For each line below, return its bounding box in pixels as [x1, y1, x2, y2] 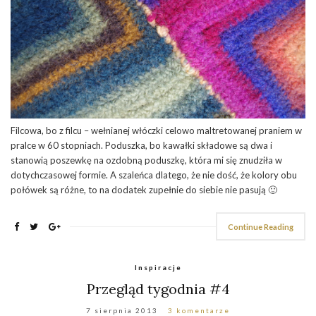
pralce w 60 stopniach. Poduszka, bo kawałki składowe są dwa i [11, 139, 272, 151]
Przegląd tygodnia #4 [86, 279, 230, 298]
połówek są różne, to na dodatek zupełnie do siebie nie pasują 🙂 [11, 183, 277, 195]
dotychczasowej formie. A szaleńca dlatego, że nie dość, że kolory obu [11, 169, 297, 181]
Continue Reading [228, 221, 293, 231]
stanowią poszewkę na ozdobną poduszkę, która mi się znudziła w [11, 154, 282, 166]
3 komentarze [168, 305, 230, 315]
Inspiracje [134, 262, 182, 272]
